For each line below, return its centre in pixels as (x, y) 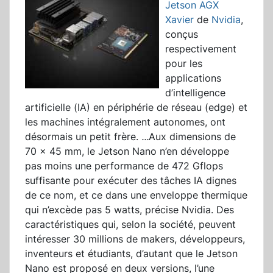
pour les (184, 64)
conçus (182, 34)
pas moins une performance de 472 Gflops (124, 166)
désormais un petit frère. (83, 137)
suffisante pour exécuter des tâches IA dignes (131, 181)
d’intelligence (195, 93)
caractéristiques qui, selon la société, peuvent (130, 225)
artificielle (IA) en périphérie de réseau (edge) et (136, 108)
